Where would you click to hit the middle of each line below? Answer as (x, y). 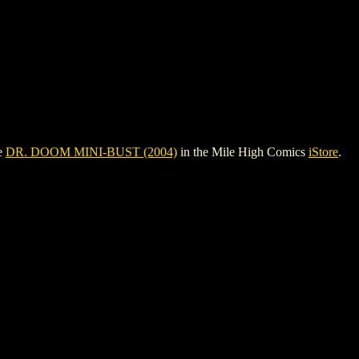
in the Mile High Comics (243, 151)
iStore (323, 151)
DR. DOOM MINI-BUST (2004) (91, 151)
